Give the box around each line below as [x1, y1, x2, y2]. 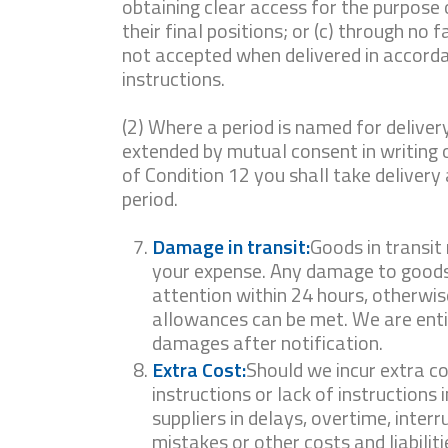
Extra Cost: [152, 354, 246, 385]
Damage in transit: [152, 231, 310, 262]
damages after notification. [152, 327, 383, 358]
